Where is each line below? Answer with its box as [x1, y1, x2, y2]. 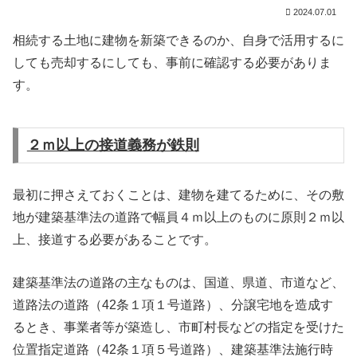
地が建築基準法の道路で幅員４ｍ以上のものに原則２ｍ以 [13, 210, 344, 225]
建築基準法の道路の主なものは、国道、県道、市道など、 [13, 275, 344, 289]
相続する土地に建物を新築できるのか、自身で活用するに [13, 33, 344, 48]
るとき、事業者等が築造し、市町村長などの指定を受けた [13, 320, 344, 334]
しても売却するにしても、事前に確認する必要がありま [13, 56, 331, 70]
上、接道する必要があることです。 [13, 233, 217, 247]
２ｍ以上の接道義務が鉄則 [26, 137, 199, 154]
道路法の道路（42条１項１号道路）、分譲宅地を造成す [13, 297, 333, 312]
